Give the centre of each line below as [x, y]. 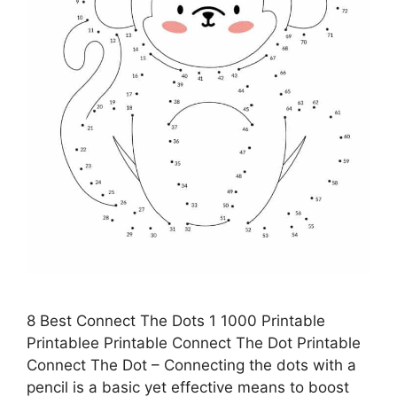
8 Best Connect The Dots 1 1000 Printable [176, 320]
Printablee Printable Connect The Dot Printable [194, 343]
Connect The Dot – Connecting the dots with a [191, 365]
